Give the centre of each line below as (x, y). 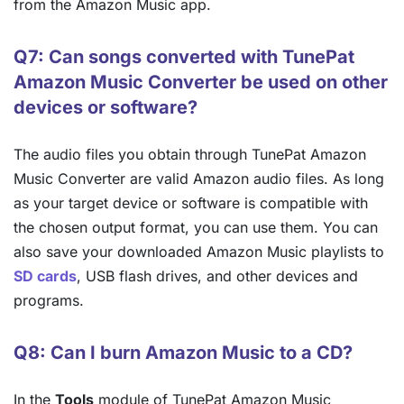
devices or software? (106, 108)
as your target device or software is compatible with (191, 203)
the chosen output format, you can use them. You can (196, 228)
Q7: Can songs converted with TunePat (184, 57)
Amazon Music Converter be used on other (201, 83)
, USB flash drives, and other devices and (217, 276)
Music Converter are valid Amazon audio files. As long (199, 179)
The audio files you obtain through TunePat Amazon (190, 155)
